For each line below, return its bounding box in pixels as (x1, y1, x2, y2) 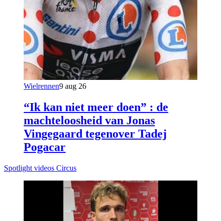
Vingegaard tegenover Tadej (24, 127, 167, 141)
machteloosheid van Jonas (24, 114, 155, 127)
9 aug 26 (59, 82, 86, 91)
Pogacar (24, 141, 66, 154)
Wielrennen (24, 82, 59, 91)
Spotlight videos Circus (4, 164, 76, 173)
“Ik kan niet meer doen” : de (24, 101, 168, 114)
